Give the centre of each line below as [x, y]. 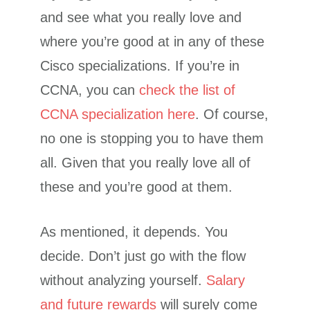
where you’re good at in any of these [153, 42]
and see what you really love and [141, 18]
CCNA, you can [90, 90]
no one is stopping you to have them [152, 139]
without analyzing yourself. [124, 281]
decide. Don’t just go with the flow [143, 256]
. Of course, [232, 115]
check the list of [188, 90]
